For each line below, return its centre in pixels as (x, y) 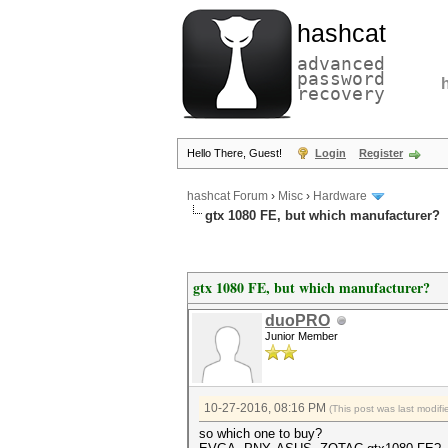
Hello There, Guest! (236, 153)
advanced (341, 63)
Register (381, 153)
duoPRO (297, 320)
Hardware (340, 196)
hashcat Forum (227, 196)
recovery (341, 93)
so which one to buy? (260, 433)
